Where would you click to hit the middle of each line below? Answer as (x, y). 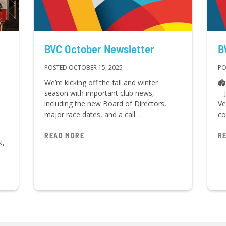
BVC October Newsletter (100, 49)
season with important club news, (100, 93)
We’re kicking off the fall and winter (101, 82)
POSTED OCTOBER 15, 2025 (84, 67)
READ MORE (64, 135)
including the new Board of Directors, (106, 103)
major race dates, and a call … (94, 114)
